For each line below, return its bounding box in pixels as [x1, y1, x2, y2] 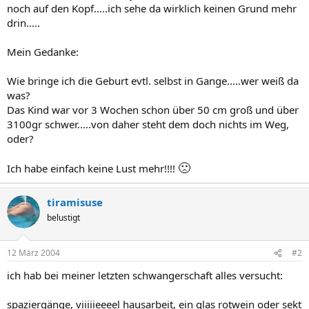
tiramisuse [47, 195, 103, 209]
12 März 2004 [7, 247, 60, 259]
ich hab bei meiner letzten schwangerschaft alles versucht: [7, 268, 283, 282]
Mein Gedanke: [7, 44, 79, 59]
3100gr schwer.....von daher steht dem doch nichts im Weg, [7, 117, 289, 131]
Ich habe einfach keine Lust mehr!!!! [7, 161, 178, 175]
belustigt [47, 211, 80, 223]
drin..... [7, 15, 40, 30]
